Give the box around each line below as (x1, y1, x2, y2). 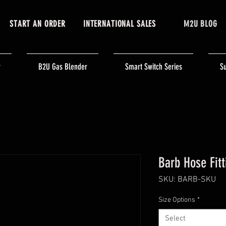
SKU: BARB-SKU (158, 175, 216, 185)
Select (165, 214, 186, 223)
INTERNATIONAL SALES (83, 19, 156, 29)
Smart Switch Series (125, 62, 182, 72)
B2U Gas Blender (38, 62, 87, 72)
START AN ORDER (10, 19, 66, 29)
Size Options (158, 196, 195, 204)
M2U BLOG (184, 19, 217, 29)
